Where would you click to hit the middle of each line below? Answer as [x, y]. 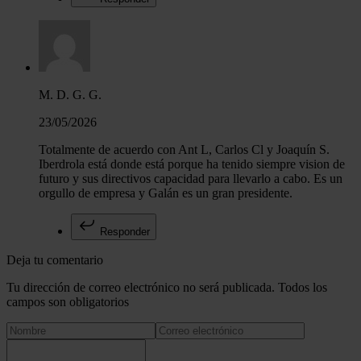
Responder [123, 231]
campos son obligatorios [68, 301]
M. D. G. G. [70, 94]
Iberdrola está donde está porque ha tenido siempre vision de [192, 164]
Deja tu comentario [55, 259]
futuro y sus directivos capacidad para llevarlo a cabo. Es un [191, 178]
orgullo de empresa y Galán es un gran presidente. [166, 193]
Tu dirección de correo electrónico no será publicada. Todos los [167, 287]
